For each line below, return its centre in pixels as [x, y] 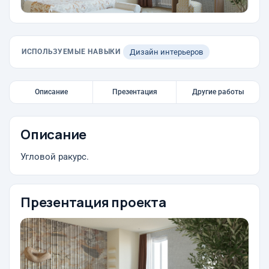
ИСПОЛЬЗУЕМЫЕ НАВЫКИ [71, 52]
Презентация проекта [93, 202]
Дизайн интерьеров [166, 52]
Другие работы [218, 92]
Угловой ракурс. [55, 157]
